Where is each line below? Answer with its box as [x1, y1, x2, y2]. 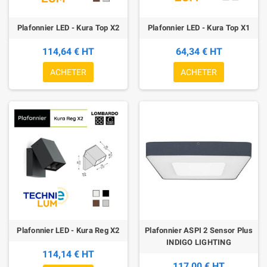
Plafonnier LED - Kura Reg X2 [17, 226, 120, 235]
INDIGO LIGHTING [166, 238, 231, 247]
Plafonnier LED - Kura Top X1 [147, 23, 250, 33]
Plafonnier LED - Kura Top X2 [17, 23, 120, 33]
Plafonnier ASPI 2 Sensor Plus [145, 226, 253, 235]
